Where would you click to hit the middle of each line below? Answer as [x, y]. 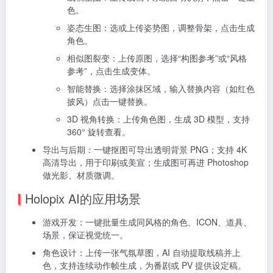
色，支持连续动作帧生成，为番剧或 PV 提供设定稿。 [144, 265]
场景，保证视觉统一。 [85, 234]
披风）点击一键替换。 [110, 101]
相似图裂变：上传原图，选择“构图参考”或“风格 [157, 58]
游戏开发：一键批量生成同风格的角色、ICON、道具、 [147, 222]
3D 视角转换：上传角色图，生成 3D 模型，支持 [158, 119]
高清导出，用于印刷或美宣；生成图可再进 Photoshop [146, 162]
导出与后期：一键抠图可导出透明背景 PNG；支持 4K [145, 149]
